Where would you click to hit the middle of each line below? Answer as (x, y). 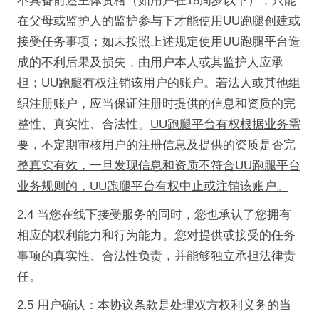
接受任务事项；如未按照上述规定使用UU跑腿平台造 (158, 42)
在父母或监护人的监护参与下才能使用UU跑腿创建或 (158, 21)
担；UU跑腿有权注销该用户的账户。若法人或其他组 (158, 83)
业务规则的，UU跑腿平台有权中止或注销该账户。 (152, 187)
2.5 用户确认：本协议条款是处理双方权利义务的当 (154, 305)
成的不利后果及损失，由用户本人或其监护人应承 (150, 63)
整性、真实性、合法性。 (83, 125)
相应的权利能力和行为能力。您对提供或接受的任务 (156, 235)
